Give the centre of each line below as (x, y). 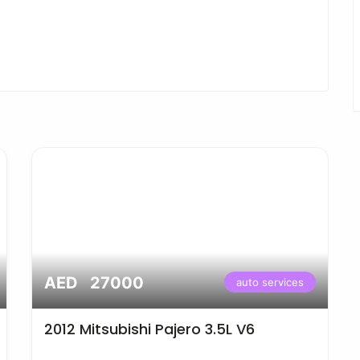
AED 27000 (94, 283)
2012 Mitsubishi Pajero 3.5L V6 (149, 329)
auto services (270, 282)
